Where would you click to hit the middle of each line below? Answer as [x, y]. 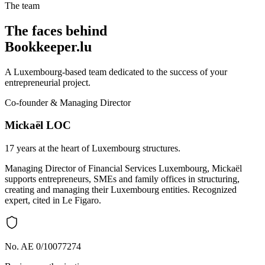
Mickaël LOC [38, 125]
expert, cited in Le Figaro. [53, 201]
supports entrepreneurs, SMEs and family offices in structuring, [122, 179]
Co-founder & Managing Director [68, 102]
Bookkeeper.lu [48, 46]
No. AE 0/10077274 [43, 247]
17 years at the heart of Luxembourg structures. [93, 148]
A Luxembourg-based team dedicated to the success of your [116, 72]
